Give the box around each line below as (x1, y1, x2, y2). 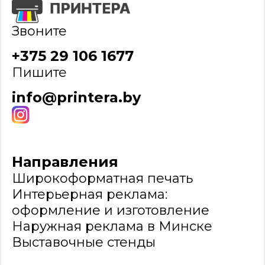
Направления (12, 153, 118, 171)
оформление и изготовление (12, 202, 209, 219)
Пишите (12, 64, 67, 81)
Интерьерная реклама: (12, 186, 167, 203)
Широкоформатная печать (12, 170, 193, 187)
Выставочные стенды (12, 234, 156, 251)
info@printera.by (12, 89, 141, 106)
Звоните (12, 23, 67, 40)
